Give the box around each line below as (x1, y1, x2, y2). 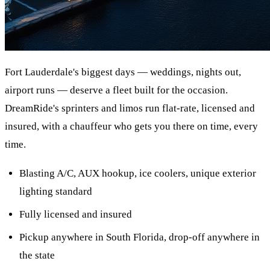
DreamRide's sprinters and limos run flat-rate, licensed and (5, 102, 255, 114)
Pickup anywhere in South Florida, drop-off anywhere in (19, 231, 260, 243)
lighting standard (19, 186, 92, 198)
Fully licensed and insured (19, 209, 132, 221)
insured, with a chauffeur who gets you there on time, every (5, 120, 258, 132)
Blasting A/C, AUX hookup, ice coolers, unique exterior (19, 168, 256, 180)
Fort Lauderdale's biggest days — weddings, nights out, (5, 66, 241, 78)
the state (19, 250, 55, 262)
